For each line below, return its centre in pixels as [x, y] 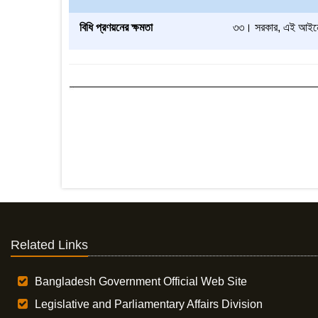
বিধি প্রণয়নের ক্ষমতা [116, 27]
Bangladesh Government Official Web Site [141, 281]
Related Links [49, 245]
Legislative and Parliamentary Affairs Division [149, 304]
